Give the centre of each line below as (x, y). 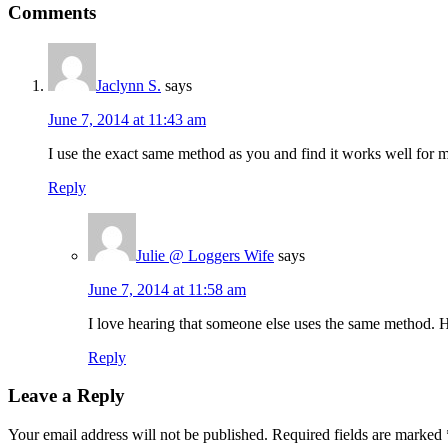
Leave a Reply (66, 396)
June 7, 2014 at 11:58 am (167, 289)
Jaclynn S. (128, 85)
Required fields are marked (359, 435)
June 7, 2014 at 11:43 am (127, 119)
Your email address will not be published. (138, 435)
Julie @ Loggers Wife (205, 255)
